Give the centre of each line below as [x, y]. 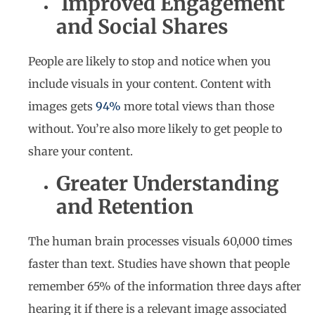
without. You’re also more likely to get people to [155, 129]
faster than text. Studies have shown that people [159, 264]
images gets [62, 107]
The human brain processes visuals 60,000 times [160, 242]
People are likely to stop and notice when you [149, 62]
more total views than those [198, 107]
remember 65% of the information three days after [165, 287]
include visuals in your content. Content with [150, 84]
